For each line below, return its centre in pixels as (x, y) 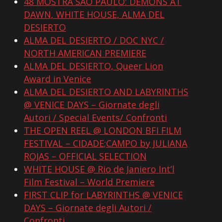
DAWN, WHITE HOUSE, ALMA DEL (94, 15)
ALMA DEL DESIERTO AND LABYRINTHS (106, 92)
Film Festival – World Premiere (89, 182)
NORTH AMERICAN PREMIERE (85, 53)
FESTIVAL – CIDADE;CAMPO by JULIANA (106, 143)
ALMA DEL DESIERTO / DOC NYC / (94, 40)
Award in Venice (57, 79)
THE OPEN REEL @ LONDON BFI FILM (103, 131)
